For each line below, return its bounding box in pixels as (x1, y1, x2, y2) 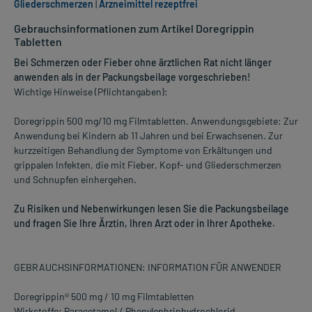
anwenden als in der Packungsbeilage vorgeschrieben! (14, 71, 251, 84)
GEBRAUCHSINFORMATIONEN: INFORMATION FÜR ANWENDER (14, 261, 281, 274)
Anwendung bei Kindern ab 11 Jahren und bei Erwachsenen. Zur (14, 130, 283, 142)
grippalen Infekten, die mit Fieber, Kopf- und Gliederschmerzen (14, 159, 281, 171)
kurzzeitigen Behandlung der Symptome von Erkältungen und (14, 144, 272, 157)
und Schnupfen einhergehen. (14, 173, 136, 186)
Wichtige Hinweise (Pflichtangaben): (14, 86, 168, 98)
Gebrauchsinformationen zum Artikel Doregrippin (14, 22, 254, 36)
